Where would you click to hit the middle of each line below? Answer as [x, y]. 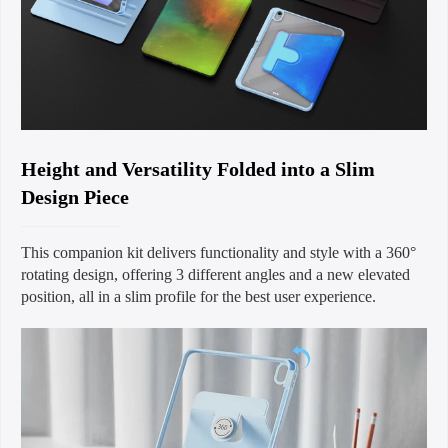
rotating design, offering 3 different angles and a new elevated [215, 274]
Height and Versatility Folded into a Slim [198, 168]
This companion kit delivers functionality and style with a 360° [218, 252]
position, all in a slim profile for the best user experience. [198, 296]
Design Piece [75, 196]
